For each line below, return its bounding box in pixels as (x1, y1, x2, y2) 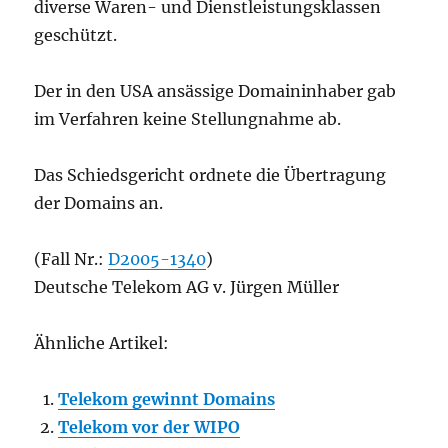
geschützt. (34, 25, 118, 45)
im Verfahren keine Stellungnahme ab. (34, 109, 342, 129)
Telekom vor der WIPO (58, 417, 241, 437)
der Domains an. (34, 193, 164, 213)
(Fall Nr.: (34, 249, 109, 269)
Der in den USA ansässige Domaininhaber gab (34, 81, 397, 101)
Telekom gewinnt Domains (58, 389, 276, 409)
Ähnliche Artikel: (34, 333, 170, 353)
